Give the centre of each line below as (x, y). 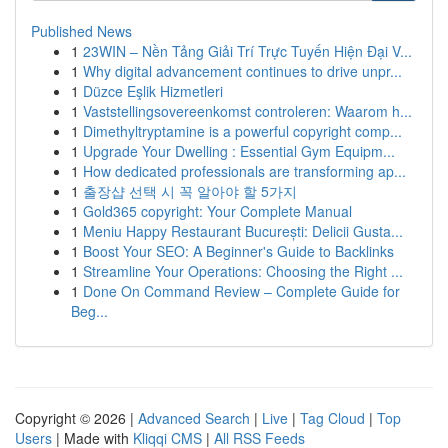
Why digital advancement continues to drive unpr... (242, 71)
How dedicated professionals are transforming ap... (244, 171)
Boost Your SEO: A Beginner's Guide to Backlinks (238, 251)
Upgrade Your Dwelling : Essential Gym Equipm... (239, 151)
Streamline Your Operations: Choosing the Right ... (243, 271)
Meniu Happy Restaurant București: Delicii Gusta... (243, 231)
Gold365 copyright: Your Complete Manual (217, 211)
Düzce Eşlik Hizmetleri (153, 91)
